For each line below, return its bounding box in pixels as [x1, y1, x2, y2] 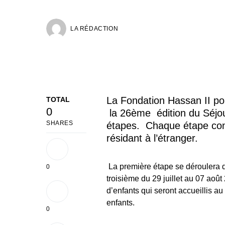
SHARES [46, 120, 73, 127]
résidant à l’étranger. [106, 133, 198, 144]
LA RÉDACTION [70, 25, 119, 32]
